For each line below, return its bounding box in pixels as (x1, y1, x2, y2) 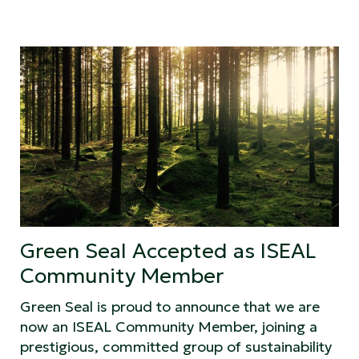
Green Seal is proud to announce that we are (20, 296, 320, 316)
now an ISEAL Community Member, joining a (20, 317, 317, 336)
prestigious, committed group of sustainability (20, 337, 332, 356)
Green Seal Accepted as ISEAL (20, 237, 316, 264)
